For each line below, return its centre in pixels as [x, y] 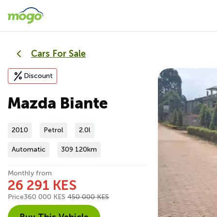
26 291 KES [42, 185]
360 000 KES [46, 197]
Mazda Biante [58, 103]
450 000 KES [88, 197]
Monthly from [30, 173]
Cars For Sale [58, 54]
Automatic [29, 149]
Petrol [54, 130]
